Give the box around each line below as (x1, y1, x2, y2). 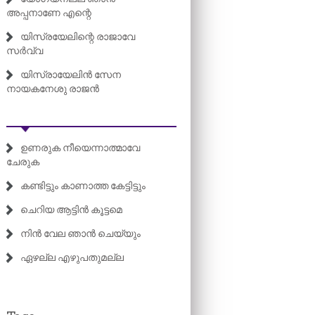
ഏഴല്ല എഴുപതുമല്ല (20, 252, 124, 263)
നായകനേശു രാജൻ (6, 83, 99, 94)
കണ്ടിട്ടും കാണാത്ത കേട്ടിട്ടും (20, 180, 146, 191)
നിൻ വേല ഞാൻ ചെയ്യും (20, 228, 141, 239)
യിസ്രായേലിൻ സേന (20, 69, 121, 80)
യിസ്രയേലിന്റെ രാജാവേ (20, 31, 135, 42)
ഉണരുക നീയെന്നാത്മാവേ (20, 142, 140, 153)
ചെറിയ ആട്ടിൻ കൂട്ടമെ (20, 204, 122, 215)
